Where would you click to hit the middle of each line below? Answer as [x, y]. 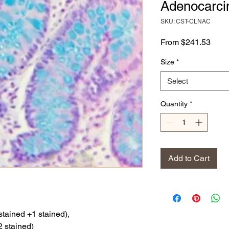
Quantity [174, 104]
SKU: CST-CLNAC [186, 21]
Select [178, 81]
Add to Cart [189, 158]
